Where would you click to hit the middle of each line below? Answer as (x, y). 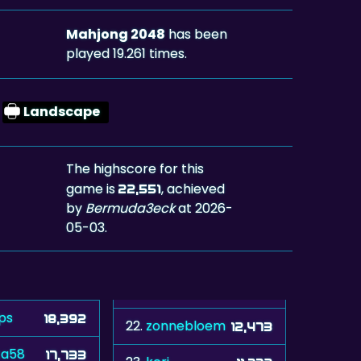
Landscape (62, 112)
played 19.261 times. (127, 53)
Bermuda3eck (131, 208)
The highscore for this (135, 168)
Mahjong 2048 (116, 34)
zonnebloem (186, 326)
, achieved (193, 189)
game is (93, 189)
